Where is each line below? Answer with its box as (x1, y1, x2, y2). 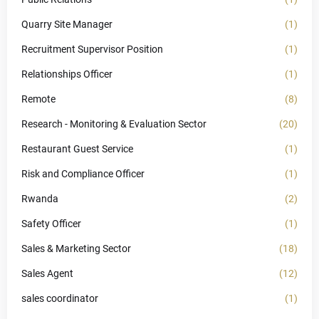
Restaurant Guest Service (21, 143, 133, 155)
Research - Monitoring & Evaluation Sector (21, 118, 206, 130)
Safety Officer (21, 218, 81, 229)
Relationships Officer (21, 68, 113, 80)
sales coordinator (21, 293, 98, 304)
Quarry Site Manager (21, 19, 113, 30)
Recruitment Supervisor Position (21, 43, 163, 55)
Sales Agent (21, 268, 73, 279)
